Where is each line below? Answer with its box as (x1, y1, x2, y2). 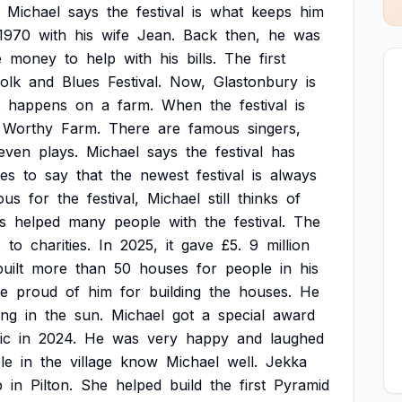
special (218, 306, 265, 324)
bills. (187, 49, 216, 67)
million (267, 236, 310, 254)
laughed (270, 329, 324, 347)
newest (140, 166, 188, 184)
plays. (39, 143, 78, 161)
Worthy (3, 119, 53, 137)
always (270, 166, 317, 184)
